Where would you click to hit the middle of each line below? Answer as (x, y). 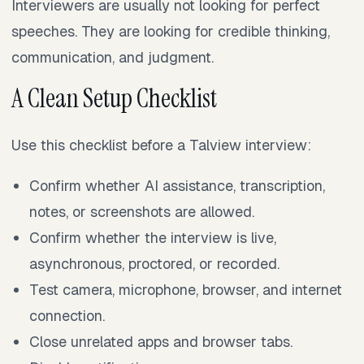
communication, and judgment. (113, 57)
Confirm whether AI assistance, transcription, (178, 186)
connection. (67, 316)
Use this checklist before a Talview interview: (161, 145)
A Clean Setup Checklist (114, 98)
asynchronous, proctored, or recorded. (155, 264)
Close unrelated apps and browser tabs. (161, 342)
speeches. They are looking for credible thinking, (171, 31)
